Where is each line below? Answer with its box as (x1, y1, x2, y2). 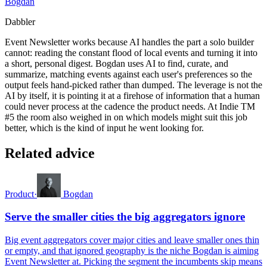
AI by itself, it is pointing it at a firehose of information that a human (5, 90, 260, 101)
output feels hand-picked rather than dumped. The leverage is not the (5, 79, 262, 90)
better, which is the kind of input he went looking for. (5, 122, 204, 133)
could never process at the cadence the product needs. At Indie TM (5, 101, 255, 111)
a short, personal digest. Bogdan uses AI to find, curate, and (5, 58, 228, 69)
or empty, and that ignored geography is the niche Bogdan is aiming (5, 246, 259, 256)
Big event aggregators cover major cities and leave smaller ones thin (5, 235, 259, 246)
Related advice (5, 145, 95, 161)
